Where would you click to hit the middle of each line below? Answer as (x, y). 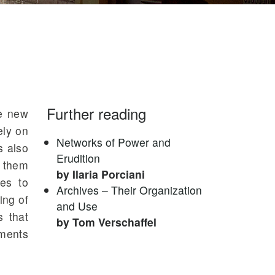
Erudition (78, 158)
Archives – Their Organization (129, 190)
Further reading (96, 113)
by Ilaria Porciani (101, 174)
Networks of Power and (114, 142)
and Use (77, 206)
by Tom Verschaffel (107, 222)
